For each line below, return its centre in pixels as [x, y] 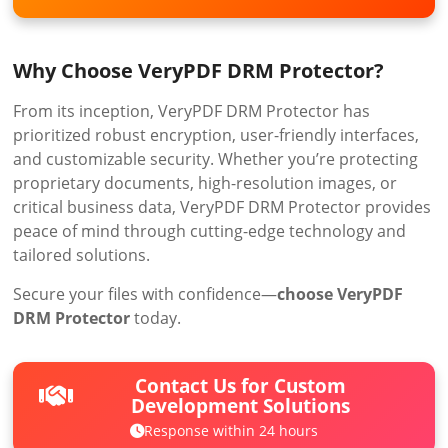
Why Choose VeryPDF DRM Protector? [199, 70]
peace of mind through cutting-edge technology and [210, 230]
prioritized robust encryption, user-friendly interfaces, [216, 134]
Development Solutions [241, 405]
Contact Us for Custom [241, 385]
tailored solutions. [82, 254]
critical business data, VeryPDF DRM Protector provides [222, 206]
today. [156, 317]
